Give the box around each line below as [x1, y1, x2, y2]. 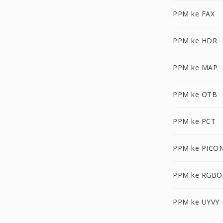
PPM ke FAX [173, 9, 215, 18]
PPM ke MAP [173, 63, 218, 72]
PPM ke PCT [173, 116, 216, 126]
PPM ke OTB [173, 90, 217, 99]
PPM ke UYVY [173, 197, 220, 207]
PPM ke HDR [173, 36, 217, 45]
